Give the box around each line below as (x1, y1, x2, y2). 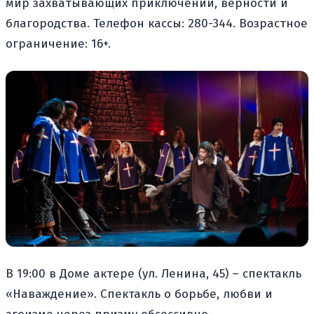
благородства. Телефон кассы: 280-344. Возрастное (6, 16, 308, 32)
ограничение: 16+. (6, 36, 111, 52)
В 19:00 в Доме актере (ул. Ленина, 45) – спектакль (6, 266, 301, 281)
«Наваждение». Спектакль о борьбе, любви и (6, 286, 273, 301)
